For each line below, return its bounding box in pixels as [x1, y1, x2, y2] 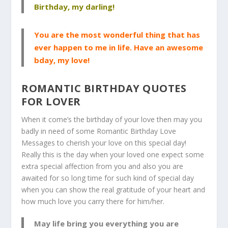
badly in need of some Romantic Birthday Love [21, 126, 177, 136]
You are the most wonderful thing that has [34, 29, 201, 40]
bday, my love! [34, 54, 90, 65]
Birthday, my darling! [34, 1, 115, 12]
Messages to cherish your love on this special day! [21, 137, 187, 148]
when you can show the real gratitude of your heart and [21, 184, 206, 194]
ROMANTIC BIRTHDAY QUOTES [21, 81, 187, 95]
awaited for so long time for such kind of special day [21, 173, 194, 183]
